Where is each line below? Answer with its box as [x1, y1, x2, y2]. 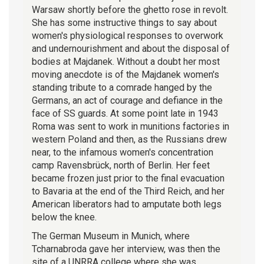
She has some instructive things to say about [32, 16, 217, 28]
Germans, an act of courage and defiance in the [32, 94, 223, 106]
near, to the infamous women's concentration [32, 146, 213, 158]
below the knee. [32, 211, 97, 223]
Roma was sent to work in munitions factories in [32, 120, 229, 132]
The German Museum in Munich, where [32, 230, 190, 242]
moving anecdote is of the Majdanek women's [32, 68, 219, 80]
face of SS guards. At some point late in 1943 [32, 107, 219, 119]
